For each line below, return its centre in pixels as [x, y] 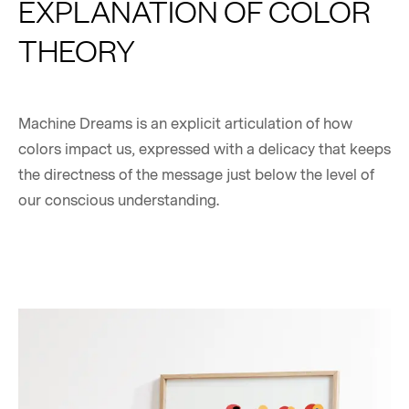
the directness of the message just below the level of [196, 175]
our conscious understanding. [119, 200]
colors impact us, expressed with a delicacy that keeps [204, 149]
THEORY [77, 49]
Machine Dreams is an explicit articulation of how [185, 124]
